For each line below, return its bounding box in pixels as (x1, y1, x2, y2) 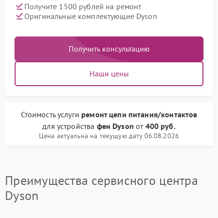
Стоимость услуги (20, 109, 82, 119)
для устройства (42, 121, 97, 131)
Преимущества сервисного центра (5, 172, 198, 188)
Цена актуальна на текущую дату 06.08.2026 (38, 131, 180, 140)
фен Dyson (96, 121, 134, 131)
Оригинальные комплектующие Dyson (24, 11, 157, 21)
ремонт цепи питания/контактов (81, 109, 198, 119)
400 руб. (145, 121, 176, 131)
